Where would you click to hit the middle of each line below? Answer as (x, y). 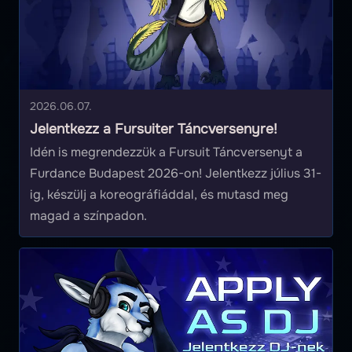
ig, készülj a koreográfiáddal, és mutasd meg (159, 195)
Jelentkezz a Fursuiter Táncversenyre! (153, 129)
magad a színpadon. (88, 216)
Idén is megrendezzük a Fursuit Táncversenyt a (166, 152)
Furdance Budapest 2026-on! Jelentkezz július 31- (175, 174)
